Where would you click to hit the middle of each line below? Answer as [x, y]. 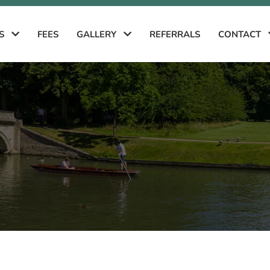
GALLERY [98, 34]
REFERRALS [175, 34]
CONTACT [241, 34]
